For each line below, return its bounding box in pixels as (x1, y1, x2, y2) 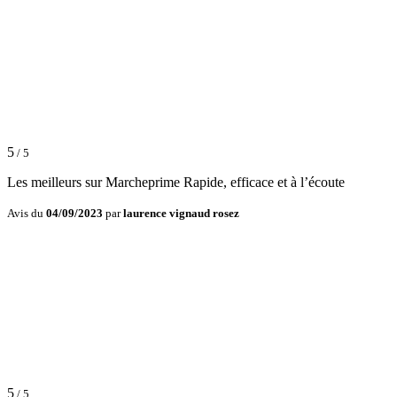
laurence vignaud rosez (123, 206, 239, 221)
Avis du (7, 206, 46, 221)
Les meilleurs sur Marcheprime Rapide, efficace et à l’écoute (7, 175, 345, 191)
